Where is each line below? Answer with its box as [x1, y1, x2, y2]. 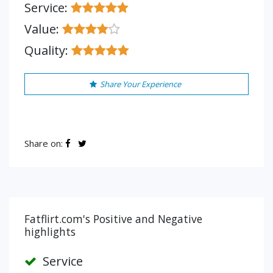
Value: [24, 21, 62, 37]
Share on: [24, 137, 65, 149]
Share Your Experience [99, 79, 181, 90]
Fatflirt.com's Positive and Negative [24, 211, 202, 226]
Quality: [24, 42, 71, 58]
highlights [24, 224, 76, 239]
